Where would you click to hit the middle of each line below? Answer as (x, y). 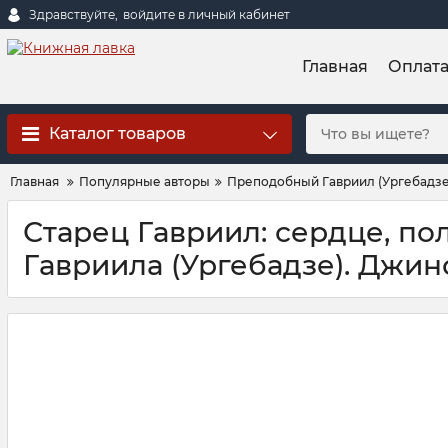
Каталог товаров (117, 133)
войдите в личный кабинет (206, 14)
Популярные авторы (144, 181)
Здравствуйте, (73, 14)
